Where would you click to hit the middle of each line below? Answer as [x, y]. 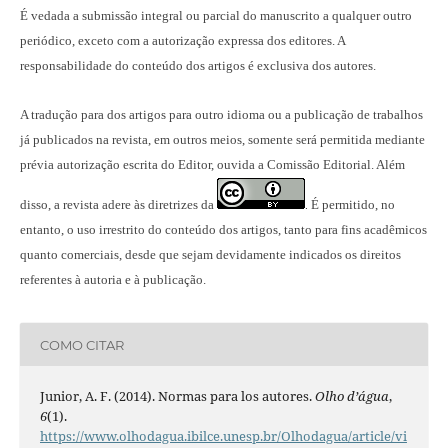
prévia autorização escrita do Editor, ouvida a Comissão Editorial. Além [212, 165]
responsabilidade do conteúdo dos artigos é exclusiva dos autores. [199, 66]
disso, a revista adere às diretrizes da [118, 205]
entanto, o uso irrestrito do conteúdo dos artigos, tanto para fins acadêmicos [223, 230]
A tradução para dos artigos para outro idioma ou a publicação [188, 115]
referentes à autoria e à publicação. [112, 280]
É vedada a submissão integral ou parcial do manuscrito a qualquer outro [215, 16]
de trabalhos [389, 115]
